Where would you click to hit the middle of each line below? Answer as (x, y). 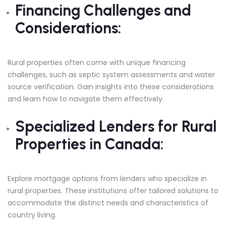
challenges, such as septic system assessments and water (111, 74)
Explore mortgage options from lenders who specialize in (107, 178)
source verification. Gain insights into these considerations (111, 87)
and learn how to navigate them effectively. (86, 99)
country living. (32, 215)
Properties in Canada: (89, 144)
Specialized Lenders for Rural (116, 126)
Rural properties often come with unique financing (97, 62)
